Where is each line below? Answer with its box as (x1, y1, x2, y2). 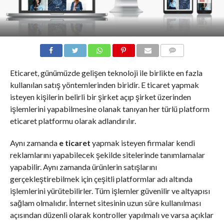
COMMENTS (163, 58, 197, 65)
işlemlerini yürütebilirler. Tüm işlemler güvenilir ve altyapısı (9, 185, 210, 195)
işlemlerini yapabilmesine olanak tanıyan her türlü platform (9, 103, 209, 113)
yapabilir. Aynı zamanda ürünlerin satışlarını (9, 161, 157, 171)
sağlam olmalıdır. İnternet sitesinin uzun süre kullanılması (9, 197, 201, 207)
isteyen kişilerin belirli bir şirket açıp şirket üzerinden (9, 91, 191, 101)
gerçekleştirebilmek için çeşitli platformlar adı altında (9, 173, 192, 183)
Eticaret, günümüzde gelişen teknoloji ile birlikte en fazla (9, 67, 202, 77)
